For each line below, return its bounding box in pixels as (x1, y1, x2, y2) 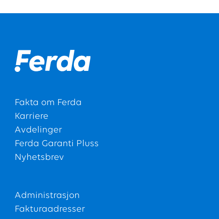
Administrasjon (15, 191, 80, 201)
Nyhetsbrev (15, 153, 64, 163)
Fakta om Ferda (15, 98, 82, 108)
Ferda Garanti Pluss (15, 139, 99, 149)
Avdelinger (15, 126, 62, 135)
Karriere (15, 112, 48, 122)
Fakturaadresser (15, 205, 85, 215)
